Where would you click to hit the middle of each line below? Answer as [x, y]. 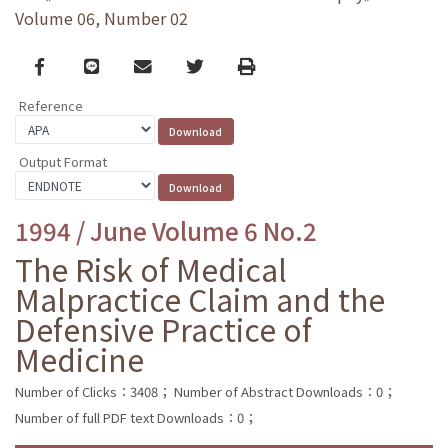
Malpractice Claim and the [200, 298]
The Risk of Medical [151, 268]
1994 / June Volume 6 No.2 [166, 230]
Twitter [215, 65]
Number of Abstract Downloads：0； [285, 391]
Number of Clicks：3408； [93, 391]
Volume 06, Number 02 [101, 18]
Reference [51, 106]
